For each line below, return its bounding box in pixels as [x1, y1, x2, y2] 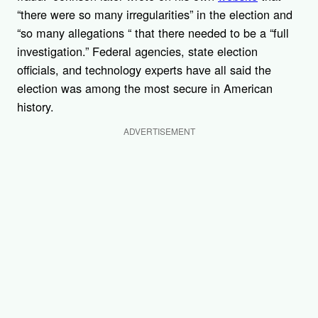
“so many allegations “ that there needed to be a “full [17, 23, 289, 41]
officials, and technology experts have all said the [17, 60, 271, 78]
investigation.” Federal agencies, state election [17, 42, 258, 60]
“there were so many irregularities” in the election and [17, 5, 292, 23]
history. [17, 97, 54, 115]
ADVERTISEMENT [123, 124, 195, 137]
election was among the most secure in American [17, 79, 273, 97]
